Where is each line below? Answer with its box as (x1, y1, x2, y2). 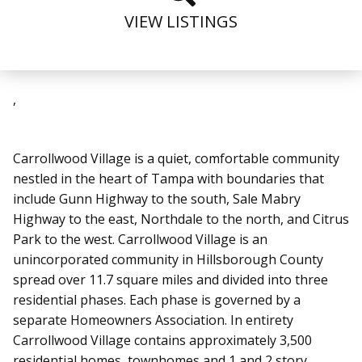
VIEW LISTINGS (124, 10, 238, 32)
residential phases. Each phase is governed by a (13, 290, 301, 309)
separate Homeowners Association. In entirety (13, 310, 293, 329)
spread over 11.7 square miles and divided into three (13, 270, 328, 288)
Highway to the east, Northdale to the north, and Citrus (13, 209, 349, 228)
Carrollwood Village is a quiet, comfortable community (13, 149, 339, 167)
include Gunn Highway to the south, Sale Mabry (13, 189, 301, 208)
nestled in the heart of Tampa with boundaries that (13, 169, 324, 187)
